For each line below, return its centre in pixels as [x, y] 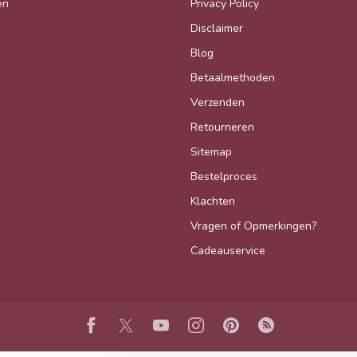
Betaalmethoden [233, 77]
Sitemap [211, 151]
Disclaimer [217, 28]
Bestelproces [224, 176]
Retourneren [222, 127]
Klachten [213, 201]
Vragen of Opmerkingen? [253, 226]
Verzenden [218, 102]
